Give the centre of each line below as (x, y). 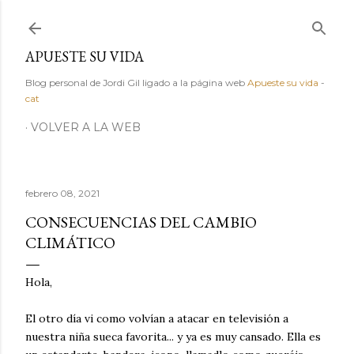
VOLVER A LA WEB (86, 127)
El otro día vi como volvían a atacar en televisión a (157, 318)
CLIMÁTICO (70, 243)
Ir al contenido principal (177, 20)
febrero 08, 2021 (62, 193)
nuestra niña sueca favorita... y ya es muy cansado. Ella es (173, 337)
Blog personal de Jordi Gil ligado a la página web (136, 83)
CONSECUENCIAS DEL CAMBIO (141, 222)
